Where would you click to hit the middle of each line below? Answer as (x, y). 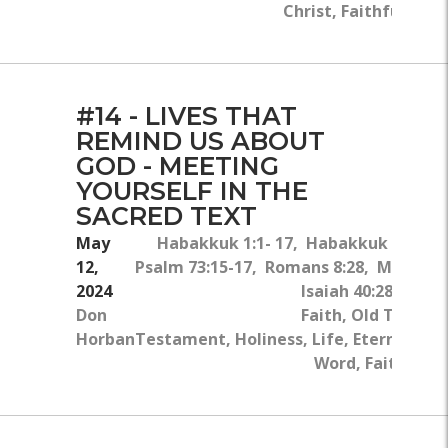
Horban (105, 338)
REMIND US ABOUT (200, 141)
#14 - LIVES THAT (186, 116)
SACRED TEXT (166, 216)
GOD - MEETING (177, 166)
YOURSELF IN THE (192, 191)
